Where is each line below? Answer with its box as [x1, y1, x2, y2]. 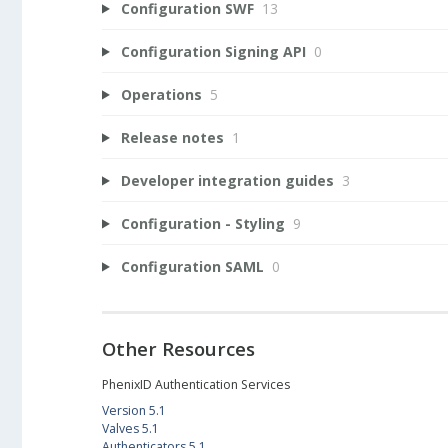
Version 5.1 [102, 401, 166, 419]
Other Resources [102, 336, 255, 362]
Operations [120, 84, 202, 104]
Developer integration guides [120, 170, 334, 190]
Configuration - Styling [120, 213, 285, 233]
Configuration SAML [120, 256, 264, 276]
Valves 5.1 [102, 419, 159, 437]
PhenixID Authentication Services [102, 376, 290, 394]
